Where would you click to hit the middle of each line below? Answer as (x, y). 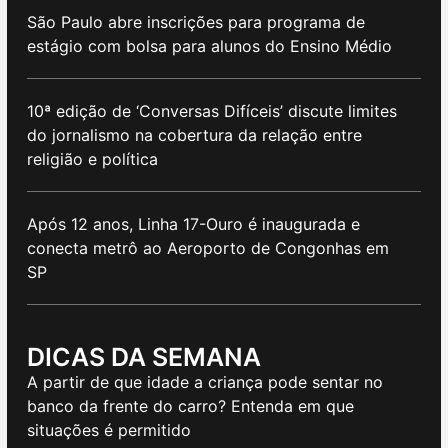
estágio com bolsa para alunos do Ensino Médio (209, 46)
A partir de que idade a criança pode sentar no (205, 382)
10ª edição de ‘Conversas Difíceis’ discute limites (212, 111)
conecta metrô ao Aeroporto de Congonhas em (208, 248)
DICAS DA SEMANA (144, 357)
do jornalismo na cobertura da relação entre (194, 135)
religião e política (95, 159)
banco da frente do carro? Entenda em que (190, 406)
